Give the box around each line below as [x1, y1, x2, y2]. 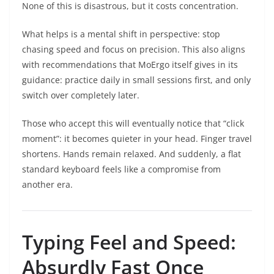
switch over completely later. [22, 89, 139, 102]
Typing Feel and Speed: [22, 229, 236, 256]
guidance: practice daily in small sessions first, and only [22, 74, 251, 86]
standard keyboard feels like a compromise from [22, 163, 221, 176]
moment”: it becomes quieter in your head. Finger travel [22, 133, 252, 145]
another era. [22, 179, 73, 191]
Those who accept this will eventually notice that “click [22, 117, 244, 130]
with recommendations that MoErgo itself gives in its [22, 59, 238, 71]
